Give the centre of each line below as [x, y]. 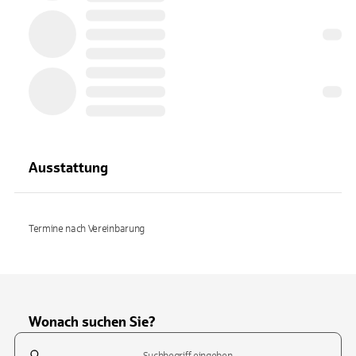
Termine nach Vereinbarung [87, 229]
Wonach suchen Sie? [92, 322]
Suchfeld [36, 341]
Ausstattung [68, 168]
